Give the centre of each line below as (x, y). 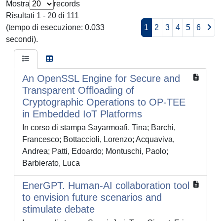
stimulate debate (58, 209)
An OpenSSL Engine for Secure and (101, 79)
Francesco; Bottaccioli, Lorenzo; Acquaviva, (98, 140)
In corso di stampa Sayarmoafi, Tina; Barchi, (99, 128)
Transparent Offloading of (78, 91)
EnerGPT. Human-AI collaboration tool (106, 186)
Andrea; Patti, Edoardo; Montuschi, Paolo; (95, 151)
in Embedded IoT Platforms (82, 114)
